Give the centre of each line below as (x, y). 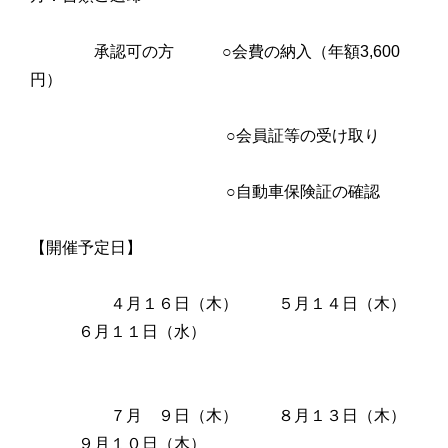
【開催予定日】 (150, 248)
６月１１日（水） (224, 332)
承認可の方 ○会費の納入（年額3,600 (215, 52)
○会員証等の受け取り (205, 136)
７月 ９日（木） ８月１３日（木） (218, 416)
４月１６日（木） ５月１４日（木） (218, 304)
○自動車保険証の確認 (205, 192)
